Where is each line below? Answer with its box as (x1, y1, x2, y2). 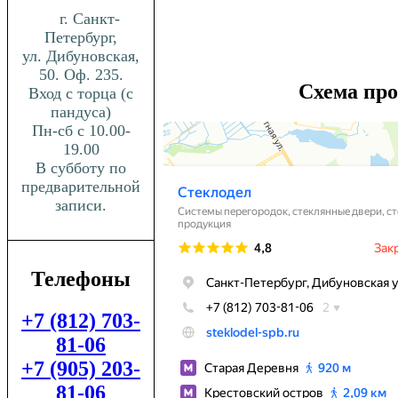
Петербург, (44, 28, 117, 46)
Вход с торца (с (28, 84, 133, 102)
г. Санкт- (60, 9, 120, 28)
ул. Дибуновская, (22, 46, 139, 65)
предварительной (21, 177, 140, 195)
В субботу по (36, 158, 126, 177)
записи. (55, 195, 107, 214)
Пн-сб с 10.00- (31, 121, 131, 139)
